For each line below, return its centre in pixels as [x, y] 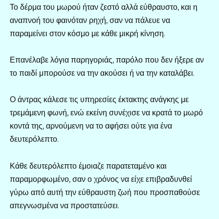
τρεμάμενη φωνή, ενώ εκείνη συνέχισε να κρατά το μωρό [106, 113]
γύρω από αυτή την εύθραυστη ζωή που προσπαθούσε [105, 192]
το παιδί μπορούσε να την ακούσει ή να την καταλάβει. [102, 73]
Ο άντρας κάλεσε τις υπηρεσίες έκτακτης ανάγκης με [99, 100]
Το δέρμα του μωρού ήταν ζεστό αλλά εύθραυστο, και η [104, 7]
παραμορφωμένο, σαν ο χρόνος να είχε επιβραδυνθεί [101, 179]
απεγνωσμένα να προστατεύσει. [65, 205]
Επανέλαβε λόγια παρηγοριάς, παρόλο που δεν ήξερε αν [107, 60]
